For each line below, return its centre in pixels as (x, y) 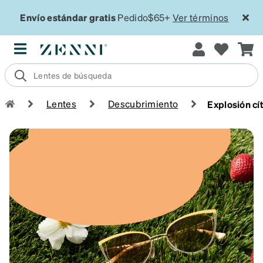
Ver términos (200, 17)
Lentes (61, 104)
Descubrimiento (143, 104)
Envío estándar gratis (69, 17)
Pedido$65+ (145, 17)
